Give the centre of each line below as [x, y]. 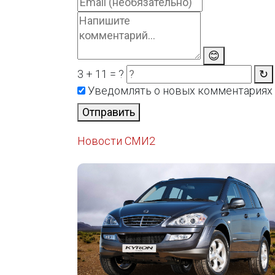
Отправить [109, 112]
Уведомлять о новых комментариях [179, 91]
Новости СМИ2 [117, 141]
